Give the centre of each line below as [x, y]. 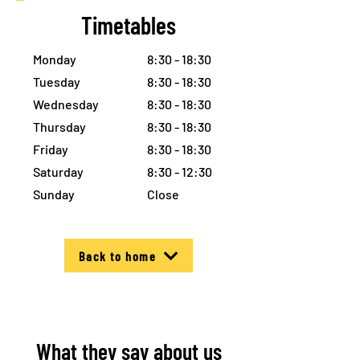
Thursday [59, 127]
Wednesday [66, 104]
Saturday [58, 172]
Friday [51, 149]
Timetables [129, 25]
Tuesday [57, 82]
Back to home [118, 256]
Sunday [54, 194]
